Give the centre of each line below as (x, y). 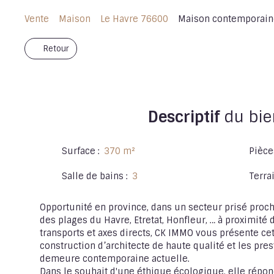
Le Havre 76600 (134, 19)
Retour (56, 48)
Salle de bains (93, 176)
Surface (79, 151)
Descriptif (184, 117)
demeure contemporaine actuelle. (115, 258)
